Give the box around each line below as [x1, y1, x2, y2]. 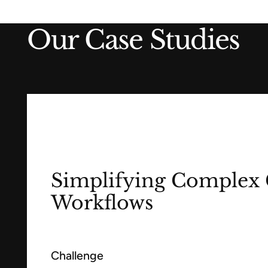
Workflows [50, 190, 153, 215]
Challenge [50, 248, 103, 263]
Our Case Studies [27, 24, 240, 57]
